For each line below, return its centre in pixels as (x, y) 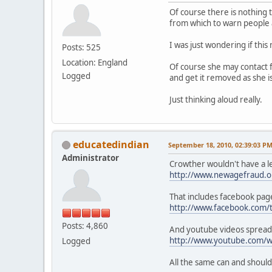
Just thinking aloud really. (216, 99)
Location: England (95, 62)
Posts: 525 (81, 47)
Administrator (90, 158)
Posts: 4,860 (85, 226)
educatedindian (111, 144)
